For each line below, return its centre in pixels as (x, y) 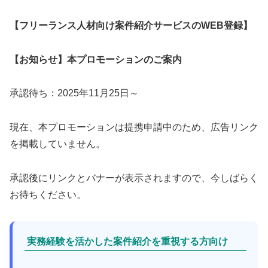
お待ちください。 (48, 195)
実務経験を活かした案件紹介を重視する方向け (127, 241)
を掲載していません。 (57, 144)
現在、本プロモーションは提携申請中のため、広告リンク (134, 127)
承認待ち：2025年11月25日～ (74, 93)
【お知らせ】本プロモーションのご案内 (96, 59)
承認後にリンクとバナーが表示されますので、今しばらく (134, 178)
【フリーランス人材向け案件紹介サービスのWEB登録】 (131, 25)
